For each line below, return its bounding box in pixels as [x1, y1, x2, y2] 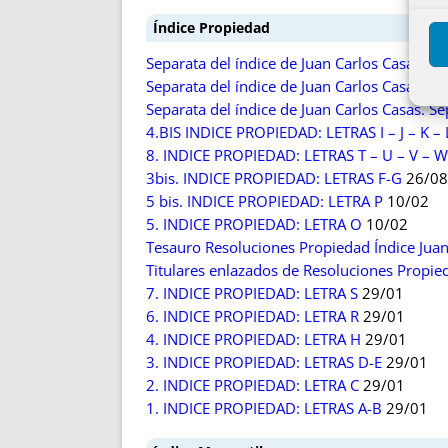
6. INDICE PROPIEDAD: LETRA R [146, 306, 359, 327]
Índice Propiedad [153, 18, 270, 37]
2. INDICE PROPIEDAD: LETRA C [146, 375, 359, 396]
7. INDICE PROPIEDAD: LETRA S [146, 283, 358, 304]
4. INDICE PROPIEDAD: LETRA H [146, 329, 361, 350]
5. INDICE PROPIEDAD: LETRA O [146, 214, 362, 235]
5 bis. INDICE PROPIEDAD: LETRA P [146, 191, 383, 212]
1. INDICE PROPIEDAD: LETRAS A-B [146, 398, 382, 419]
